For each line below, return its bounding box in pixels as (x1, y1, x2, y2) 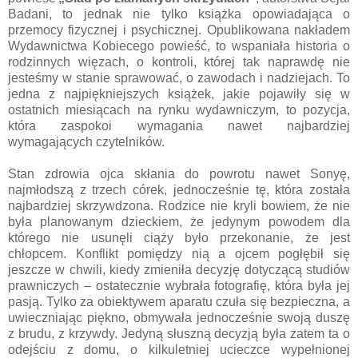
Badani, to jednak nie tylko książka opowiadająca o (8, 6, 350, 21)
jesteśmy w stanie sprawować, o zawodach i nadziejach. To (8, 70, 350, 85)
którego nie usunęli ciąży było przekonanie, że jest (8, 230, 350, 245)
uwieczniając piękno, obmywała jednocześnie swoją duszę (8, 310, 350, 324)
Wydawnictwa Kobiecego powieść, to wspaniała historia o (8, 38, 350, 53)
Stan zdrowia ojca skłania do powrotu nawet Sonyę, (8, 166, 350, 181)
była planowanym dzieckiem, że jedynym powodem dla (8, 214, 350, 229)
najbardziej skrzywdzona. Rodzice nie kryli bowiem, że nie (8, 198, 350, 213)
